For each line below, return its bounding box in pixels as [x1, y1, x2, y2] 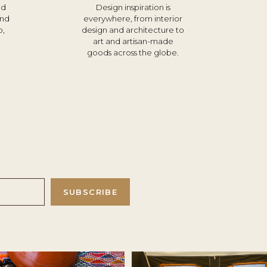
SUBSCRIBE [63, 187, 118, 197]
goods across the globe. [87, 48, 179, 57]
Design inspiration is [95, 2, 170, 12]
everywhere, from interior [83, 14, 182, 23]
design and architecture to [82, 25, 184, 35]
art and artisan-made [92, 36, 173, 46]
